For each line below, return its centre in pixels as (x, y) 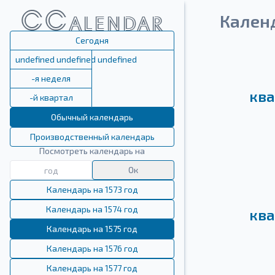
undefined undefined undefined (76, 59)
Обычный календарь (92, 117)
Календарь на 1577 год (92, 268)
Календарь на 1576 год (92, 248)
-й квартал (51, 97)
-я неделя (51, 78)
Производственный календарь (92, 137)
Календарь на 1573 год (92, 189)
